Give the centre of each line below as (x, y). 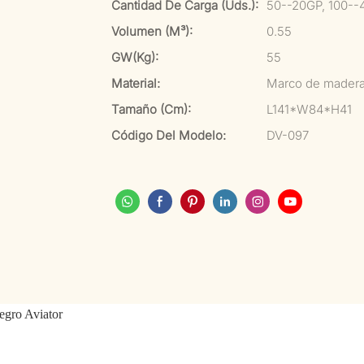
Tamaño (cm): (151, 109)
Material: (136, 83)
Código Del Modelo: (169, 135)
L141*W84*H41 (309, 109)
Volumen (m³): (152, 31)
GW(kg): (135, 57)
